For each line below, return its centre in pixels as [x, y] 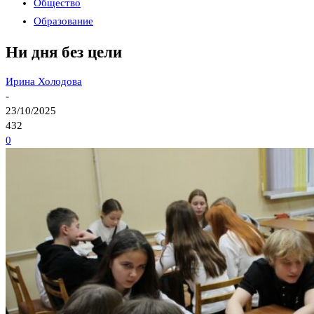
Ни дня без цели [64, 52]
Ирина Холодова [44, 82]
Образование [63, 21]
